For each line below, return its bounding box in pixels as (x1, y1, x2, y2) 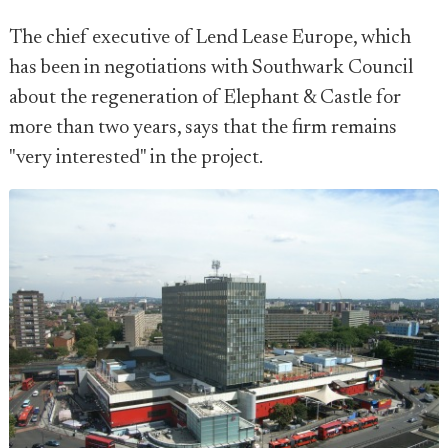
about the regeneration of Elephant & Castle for (9, 88, 401, 108)
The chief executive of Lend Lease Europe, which (9, 28, 411, 48)
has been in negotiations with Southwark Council (9, 58, 413, 78)
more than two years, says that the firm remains (9, 118, 397, 138)
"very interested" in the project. (9, 148, 263, 168)
